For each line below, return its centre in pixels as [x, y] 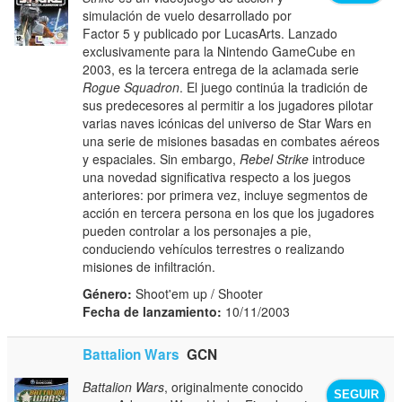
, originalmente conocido [234, 386]
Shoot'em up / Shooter [198, 293]
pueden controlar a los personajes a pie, [197, 230]
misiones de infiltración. [149, 266]
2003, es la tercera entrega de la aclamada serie [221, 69]
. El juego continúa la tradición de [274, 87]
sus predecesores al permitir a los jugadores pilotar [228, 105]
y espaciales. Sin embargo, [162, 158]
